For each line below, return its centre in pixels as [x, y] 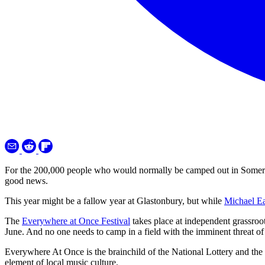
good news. [26, 181]
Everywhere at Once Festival [76, 221]
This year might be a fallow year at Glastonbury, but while [114, 201]
